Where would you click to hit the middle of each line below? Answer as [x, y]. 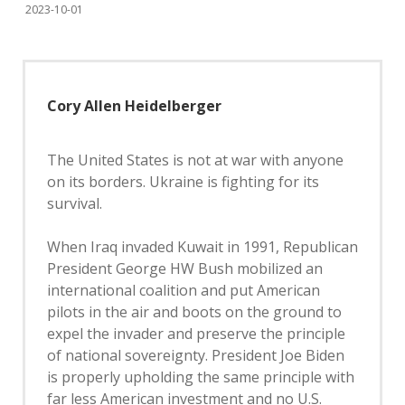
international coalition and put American [184, 290]
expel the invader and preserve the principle [196, 334]
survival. [75, 203]
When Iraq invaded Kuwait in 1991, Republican [202, 247]
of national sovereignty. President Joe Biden [196, 355]
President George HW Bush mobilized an [185, 268]
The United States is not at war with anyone [195, 160]
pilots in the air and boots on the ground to [194, 312]
